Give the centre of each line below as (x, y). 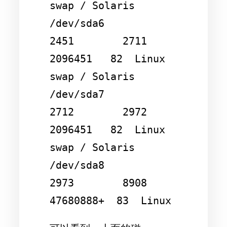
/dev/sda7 (77, 94)
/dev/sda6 (77, 23)
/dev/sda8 (77, 165)
